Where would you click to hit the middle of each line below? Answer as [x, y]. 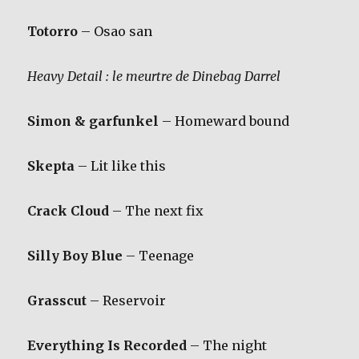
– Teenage [159, 255]
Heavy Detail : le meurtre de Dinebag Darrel [154, 76]
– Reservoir [127, 300]
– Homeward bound [224, 121]
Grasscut [57, 300]
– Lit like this [121, 165]
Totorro [53, 31]
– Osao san [115, 31]
